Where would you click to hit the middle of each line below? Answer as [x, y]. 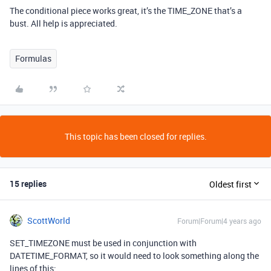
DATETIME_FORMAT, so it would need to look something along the [134, 256]
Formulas [33, 58]
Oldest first [230, 184]
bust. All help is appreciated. [64, 23]
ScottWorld [49, 220]
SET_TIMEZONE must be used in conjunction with [103, 243]
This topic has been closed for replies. [135, 136]
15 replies [28, 184]
